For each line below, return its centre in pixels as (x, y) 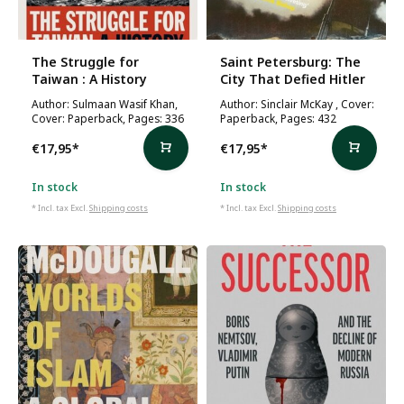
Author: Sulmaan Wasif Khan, (105, 104)
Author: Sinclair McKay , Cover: (297, 104)
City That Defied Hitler (293, 79)
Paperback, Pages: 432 (278, 118)
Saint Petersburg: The (290, 62)
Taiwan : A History (89, 79)
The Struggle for (85, 62)
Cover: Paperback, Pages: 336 (108, 118)
